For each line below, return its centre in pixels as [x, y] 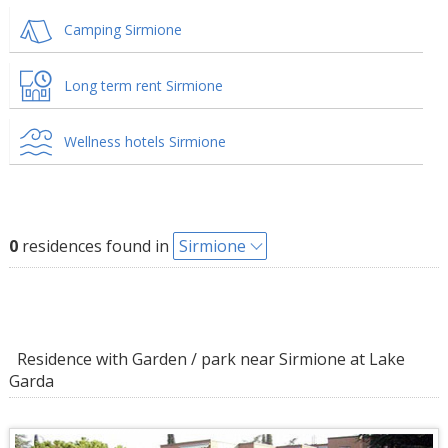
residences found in [95, 246]
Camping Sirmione [122, 29]
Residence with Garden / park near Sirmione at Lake [206, 359]
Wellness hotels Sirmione [144, 141]
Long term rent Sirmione [143, 85]
